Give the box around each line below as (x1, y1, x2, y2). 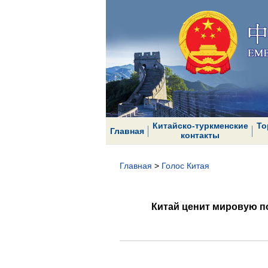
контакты (181, 130, 220, 140)
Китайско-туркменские (152, 121, 248, 130)
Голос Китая (161, 161, 209, 170)
